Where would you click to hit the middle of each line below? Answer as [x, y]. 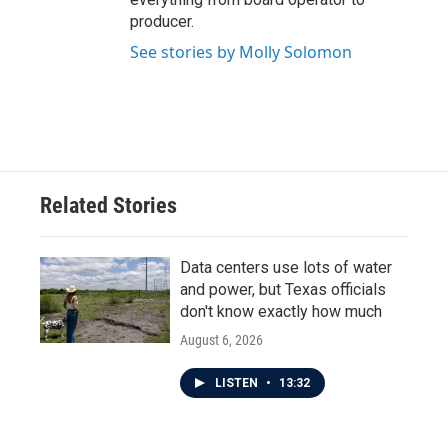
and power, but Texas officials [283, 289]
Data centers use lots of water [286, 267]
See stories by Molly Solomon [241, 52]
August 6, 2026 [221, 340]
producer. [162, 21]
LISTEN [238, 383]
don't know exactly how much [281, 311]
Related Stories [108, 205]
